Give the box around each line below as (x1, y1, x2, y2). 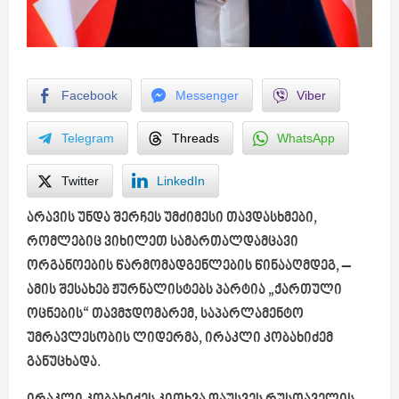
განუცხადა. (27, 354, 101, 370)
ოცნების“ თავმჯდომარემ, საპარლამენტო (27, 306, 304, 322)
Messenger (175, 87, 239, 102)
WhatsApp (277, 130, 335, 145)
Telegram (61, 130, 114, 145)
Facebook (61, 87, 118, 102)
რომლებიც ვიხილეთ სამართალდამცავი (27, 234, 298, 250)
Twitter (61, 173, 99, 188)
